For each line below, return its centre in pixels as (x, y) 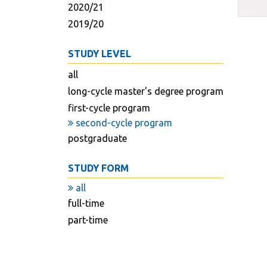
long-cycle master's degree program (146, 91)
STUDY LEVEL (100, 54)
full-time (86, 203)
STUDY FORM (98, 168)
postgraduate (97, 138)
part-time (88, 220)
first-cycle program (109, 108)
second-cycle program (123, 123)
